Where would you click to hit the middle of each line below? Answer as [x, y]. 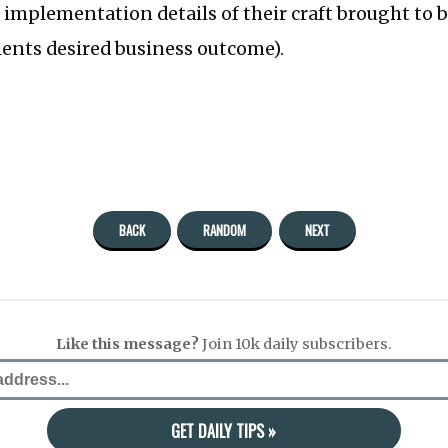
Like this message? [127, 343]
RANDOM [224, 230]
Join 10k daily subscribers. [295, 343]
